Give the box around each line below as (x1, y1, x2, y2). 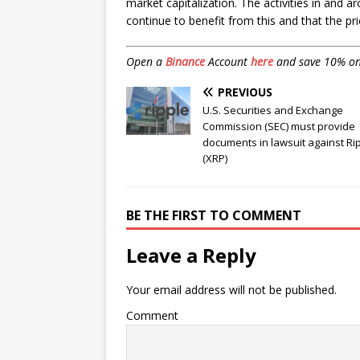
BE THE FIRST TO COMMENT (126, 207, 301, 225)
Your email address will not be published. (126, 282, 337, 298)
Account (205, 54, 251, 70)
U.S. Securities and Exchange (202, 103, 343, 118)
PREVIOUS (218, 84, 272, 100)
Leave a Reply (126, 242, 256, 269)
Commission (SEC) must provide (202, 119, 355, 134)
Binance (166, 54, 205, 70)
